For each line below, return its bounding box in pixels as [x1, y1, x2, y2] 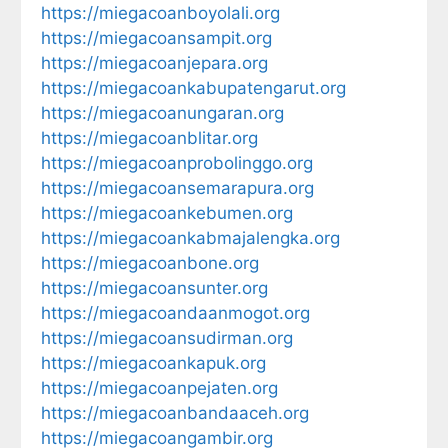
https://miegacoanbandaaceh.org [41, 402, 309, 423]
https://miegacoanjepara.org [41, 52, 268, 73]
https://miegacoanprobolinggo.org [41, 152, 313, 173]
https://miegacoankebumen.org [41, 202, 293, 223]
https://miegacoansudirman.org [41, 327, 293, 348]
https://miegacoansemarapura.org [41, 177, 314, 198]
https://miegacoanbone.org [41, 252, 259, 273]
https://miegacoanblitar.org [41, 127, 258, 148]
